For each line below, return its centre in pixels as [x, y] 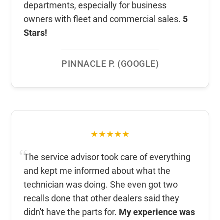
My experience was [157, 212]
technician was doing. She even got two [101, 185]
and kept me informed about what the [97, 171]
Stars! [36, 33]
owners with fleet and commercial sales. [103, 19]
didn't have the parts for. [71, 212]
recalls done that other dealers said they [102, 198]
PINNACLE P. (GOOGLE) [110, 64]
